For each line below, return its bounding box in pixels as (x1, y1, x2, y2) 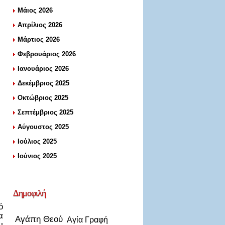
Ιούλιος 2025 (18, 138, 57, 145)
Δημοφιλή (13, 188, 46, 198)
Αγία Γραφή (67, 215, 108, 224)
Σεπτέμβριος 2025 (18, 108, 73, 116)
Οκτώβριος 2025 (18, 94, 68, 101)
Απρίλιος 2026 (18, 21, 62, 29)
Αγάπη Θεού (15, 214, 63, 224)
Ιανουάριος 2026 (18, 65, 69, 72)
